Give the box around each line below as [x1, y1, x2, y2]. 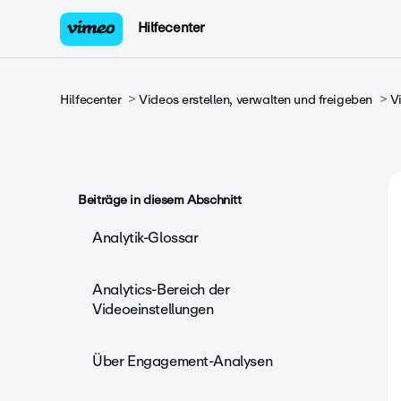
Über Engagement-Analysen [92, 349, 273, 373]
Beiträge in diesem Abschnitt [78, 190, 242, 210]
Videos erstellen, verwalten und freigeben [139, 89, 372, 110]
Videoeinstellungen [92, 297, 214, 321]
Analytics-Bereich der [92, 277, 230, 302]
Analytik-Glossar [92, 226, 199, 250]
